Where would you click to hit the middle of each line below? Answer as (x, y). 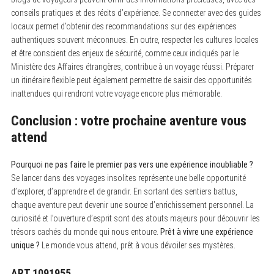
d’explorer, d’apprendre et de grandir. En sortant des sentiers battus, (124, 191)
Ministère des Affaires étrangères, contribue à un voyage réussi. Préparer (132, 66)
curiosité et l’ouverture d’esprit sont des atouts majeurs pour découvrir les (135, 218)
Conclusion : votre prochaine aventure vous (128, 120)
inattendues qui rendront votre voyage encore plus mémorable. (116, 93)
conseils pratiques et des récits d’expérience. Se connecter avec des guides (136, 13)
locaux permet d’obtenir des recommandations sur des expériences (124, 26)
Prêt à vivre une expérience (206, 231)
